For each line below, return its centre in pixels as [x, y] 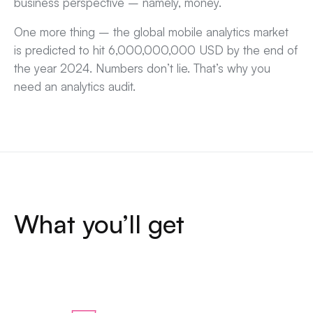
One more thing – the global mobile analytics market [151, 32]
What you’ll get [99, 224]
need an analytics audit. [75, 87]
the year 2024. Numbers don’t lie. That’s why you [142, 68]
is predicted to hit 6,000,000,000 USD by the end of [156, 50]
